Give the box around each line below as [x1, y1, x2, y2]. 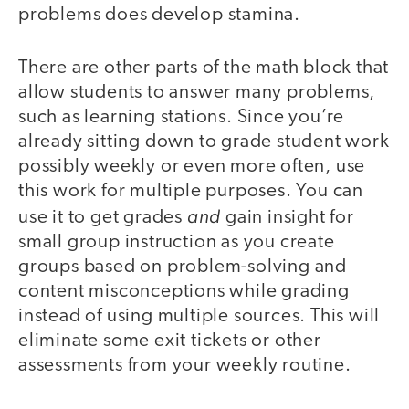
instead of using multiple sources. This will [18, 307, 381, 327]
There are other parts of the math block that [18, 58, 390, 79]
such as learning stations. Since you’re [18, 108, 345, 128]
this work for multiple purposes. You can [18, 182, 363, 202]
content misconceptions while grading [18, 282, 350, 302]
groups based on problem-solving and [18, 257, 347, 278]
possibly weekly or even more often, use [18, 157, 366, 177]
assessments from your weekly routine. [18, 356, 351, 376]
